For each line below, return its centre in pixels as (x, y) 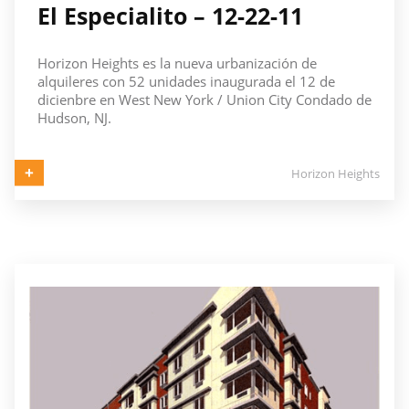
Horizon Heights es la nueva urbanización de (177, 63)
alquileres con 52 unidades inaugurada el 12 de (186, 81)
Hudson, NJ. (74, 117)
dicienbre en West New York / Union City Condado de (204, 99)
